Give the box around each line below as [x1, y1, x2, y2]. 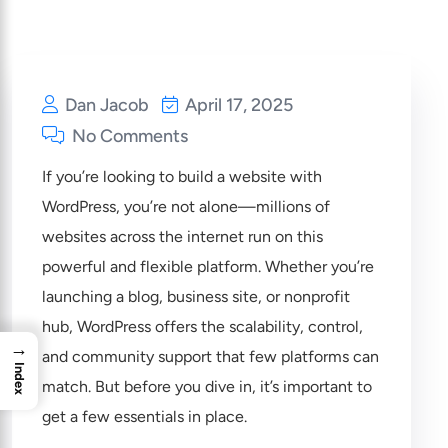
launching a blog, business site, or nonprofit [42, 287, 350, 306]
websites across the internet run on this [42, 227, 323, 246]
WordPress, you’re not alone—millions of [42, 197, 330, 216]
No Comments [68, 125, 188, 147]
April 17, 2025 [181, 94, 293, 116]
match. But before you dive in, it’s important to [42, 377, 372, 396]
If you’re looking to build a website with [42, 167, 322, 186]
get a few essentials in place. [42, 407, 247, 426]
